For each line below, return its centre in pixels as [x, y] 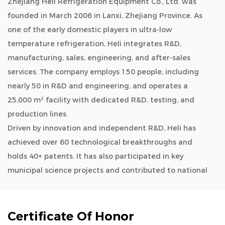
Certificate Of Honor [71, 216]
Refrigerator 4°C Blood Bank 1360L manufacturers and [107, 212]
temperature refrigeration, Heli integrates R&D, [94, 44]
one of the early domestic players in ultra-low [90, 30]
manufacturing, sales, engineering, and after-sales [99, 58]
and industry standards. [51, 184]
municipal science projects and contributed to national [107, 170]
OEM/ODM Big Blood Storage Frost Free [97, 198]
